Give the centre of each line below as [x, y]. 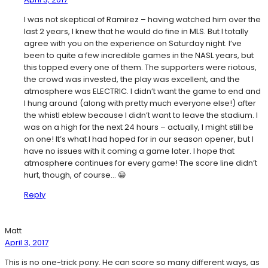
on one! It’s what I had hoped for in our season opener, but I [139, 139]
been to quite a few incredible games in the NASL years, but [139, 56]
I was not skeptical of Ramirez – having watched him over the [142, 20]
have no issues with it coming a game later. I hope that [129, 151]
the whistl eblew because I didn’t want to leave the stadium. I [141, 115]
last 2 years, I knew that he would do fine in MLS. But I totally [136, 32]
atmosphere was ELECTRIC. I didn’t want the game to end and [142, 92]
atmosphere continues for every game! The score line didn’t [141, 163]
